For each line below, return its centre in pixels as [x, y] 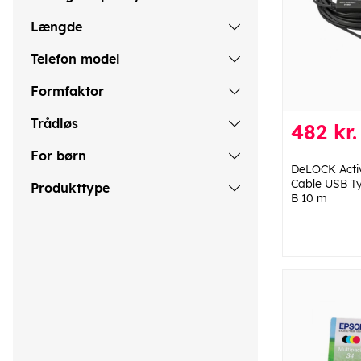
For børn [58, 156]
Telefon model [75, 59]
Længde [56, 27]
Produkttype [70, 188]
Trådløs [54, 124]
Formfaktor [67, 91]
